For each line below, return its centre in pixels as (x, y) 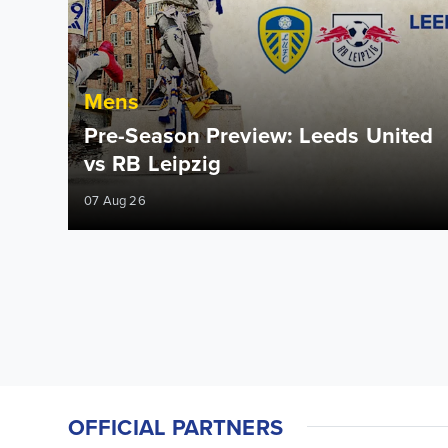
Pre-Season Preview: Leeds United (259, 135)
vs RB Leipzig (153, 163)
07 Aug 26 (115, 200)
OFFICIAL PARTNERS (175, 427)
